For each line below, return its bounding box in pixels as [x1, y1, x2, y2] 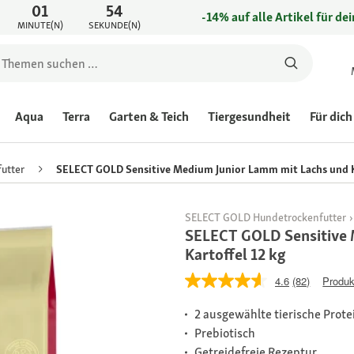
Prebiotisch [194, 325, 255, 342]
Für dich [310, 108, 352, 125]
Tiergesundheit [208, 108, 291, 125]
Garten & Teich [109, 108, 189, 125]
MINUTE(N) [17, 19, 63, 32]
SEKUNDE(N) [88, 19, 141, 32]
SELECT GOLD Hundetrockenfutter [185, 210, 346, 225]
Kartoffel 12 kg [185, 244, 286, 265]
